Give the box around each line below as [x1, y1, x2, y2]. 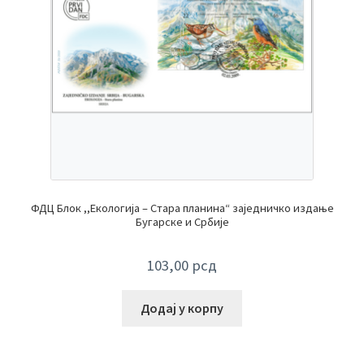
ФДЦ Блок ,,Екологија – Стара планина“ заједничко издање [30, 200, 334, 215]
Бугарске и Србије [135, 214, 229, 229]
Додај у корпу [141, 300, 223, 317]
